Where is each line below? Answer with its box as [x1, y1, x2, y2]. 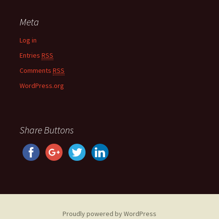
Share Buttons [20, 124, 74, 136]
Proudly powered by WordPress [63, 209, 156, 218]
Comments [20, 66, 53, 75]
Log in [20, 36, 37, 44]
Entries [20, 51, 42, 60]
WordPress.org [20, 81, 64, 90]
